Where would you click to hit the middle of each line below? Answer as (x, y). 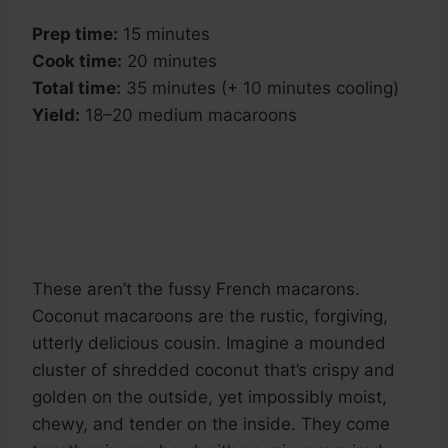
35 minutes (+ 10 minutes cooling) (260, 88)
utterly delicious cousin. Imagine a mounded (209, 343)
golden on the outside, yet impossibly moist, (209, 397)
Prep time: (75, 34)
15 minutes (164, 34)
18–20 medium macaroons (188, 115)
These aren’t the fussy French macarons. (196, 289)
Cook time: (77, 61)
